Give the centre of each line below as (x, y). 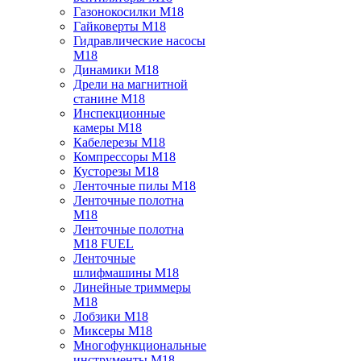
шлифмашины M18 (126, 273)
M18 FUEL (104, 244)
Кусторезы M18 (116, 171)
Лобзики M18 (111, 316)
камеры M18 (108, 128)
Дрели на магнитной (131, 84)
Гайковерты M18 (120, 26)
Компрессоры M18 (124, 157)
